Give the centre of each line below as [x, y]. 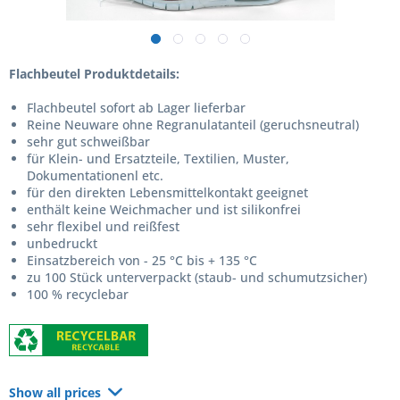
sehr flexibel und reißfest [103, 226]
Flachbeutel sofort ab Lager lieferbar [136, 108]
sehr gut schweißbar [88, 142]
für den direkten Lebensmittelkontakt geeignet [167, 192]
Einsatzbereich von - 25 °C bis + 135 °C [142, 260]
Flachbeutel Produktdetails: [94, 74]
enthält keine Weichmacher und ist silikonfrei [164, 209]
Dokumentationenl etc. [95, 175]
